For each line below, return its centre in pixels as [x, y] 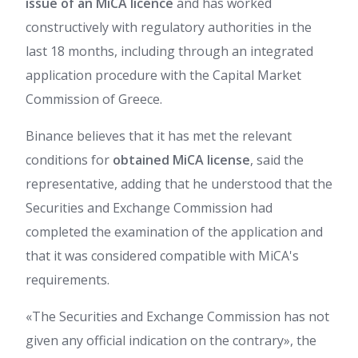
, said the [277, 160]
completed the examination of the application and [174, 232]
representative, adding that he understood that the [179, 184]
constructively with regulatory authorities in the [169, 27]
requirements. [68, 280]
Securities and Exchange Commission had [149, 208]
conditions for [69, 160]
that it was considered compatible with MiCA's [162, 256]
